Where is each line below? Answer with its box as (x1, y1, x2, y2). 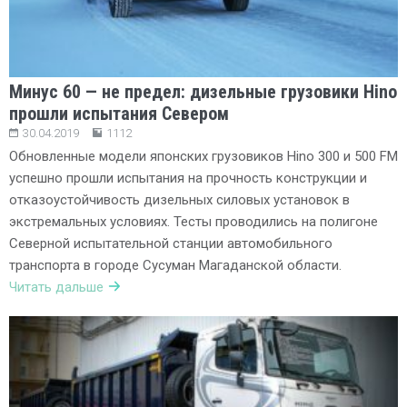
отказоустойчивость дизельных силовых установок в (9, 191, 350, 208)
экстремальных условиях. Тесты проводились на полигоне (9, 213, 378, 230)
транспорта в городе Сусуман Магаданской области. (9, 256, 342, 273)
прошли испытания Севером (9, 102, 229, 124)
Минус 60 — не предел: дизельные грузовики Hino (9, 80, 397, 103)
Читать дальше (9, 278, 104, 295)
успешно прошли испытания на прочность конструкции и (9, 169, 367, 186)
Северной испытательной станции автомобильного (9, 234, 333, 252)
